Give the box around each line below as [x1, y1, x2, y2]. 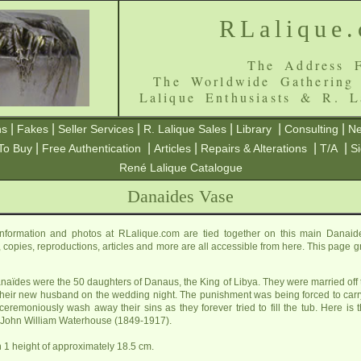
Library [236, 122, 272, 135]
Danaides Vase [127, 186, 234, 206]
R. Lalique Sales [143, 122, 226, 135]
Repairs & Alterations [201, 142, 307, 155]
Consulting [284, 122, 338, 135]
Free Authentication [42, 142, 141, 155]
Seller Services [58, 122, 134, 135]
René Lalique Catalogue [118, 161, 243, 174]
